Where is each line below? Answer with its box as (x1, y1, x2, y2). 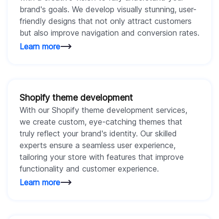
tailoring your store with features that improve (20, 152, 184, 162)
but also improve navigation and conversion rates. (20, 27, 199, 38)
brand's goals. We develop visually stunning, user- (20, 4, 197, 14)
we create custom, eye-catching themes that (20, 116, 182, 127)
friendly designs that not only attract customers (20, 16, 192, 26)
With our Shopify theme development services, (20, 105, 187, 115)
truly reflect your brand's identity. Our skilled (20, 128, 177, 138)
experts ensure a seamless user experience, (20, 140, 175, 150)
